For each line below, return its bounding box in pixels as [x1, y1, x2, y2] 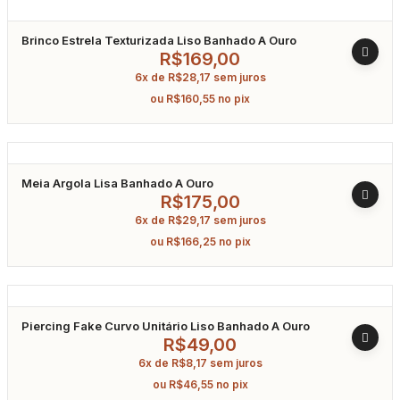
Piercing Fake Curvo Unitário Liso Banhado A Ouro [21, 319, 310, 333]
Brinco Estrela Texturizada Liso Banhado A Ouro [21, 33, 296, 47]
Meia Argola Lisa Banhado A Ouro [21, 176, 213, 190]
